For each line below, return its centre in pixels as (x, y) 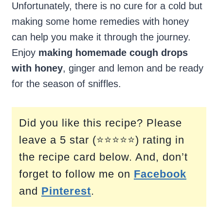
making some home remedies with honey (100, 22)
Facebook (160, 174)
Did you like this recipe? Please (100, 123)
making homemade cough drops (113, 53)
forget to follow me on (76, 174)
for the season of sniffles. (66, 84)
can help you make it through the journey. (101, 37)
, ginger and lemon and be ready (133, 68)
